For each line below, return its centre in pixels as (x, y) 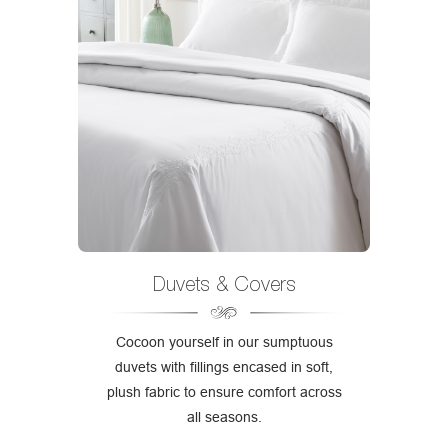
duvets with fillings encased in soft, (224, 367)
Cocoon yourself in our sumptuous (224, 342)
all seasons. (224, 417)
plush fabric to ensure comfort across (224, 392)
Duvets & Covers (224, 284)
